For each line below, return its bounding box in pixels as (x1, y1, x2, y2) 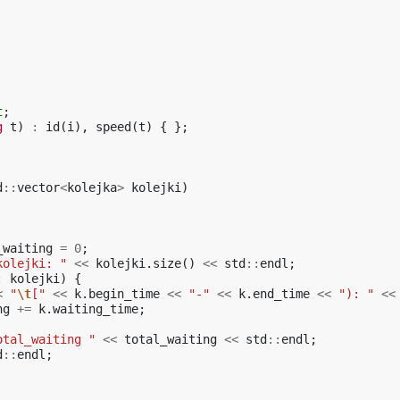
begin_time (88, 287, 160, 301)
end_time (253, 287, 310, 301)
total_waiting (124, 332, 217, 346)
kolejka (67, 180, 117, 195)
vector (17, 180, 60, 195)
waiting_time (53, 302, 138, 316)
